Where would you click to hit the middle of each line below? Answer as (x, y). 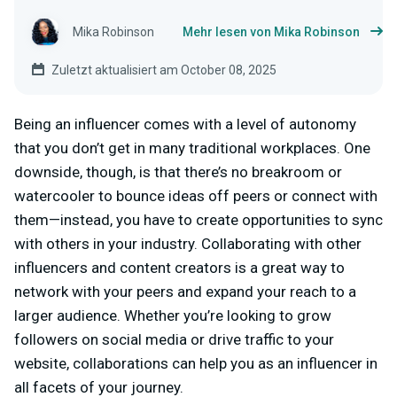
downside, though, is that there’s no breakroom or (178, 172)
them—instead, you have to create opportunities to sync (198, 220)
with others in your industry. (106, 244)
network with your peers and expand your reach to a (185, 292)
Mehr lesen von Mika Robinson (271, 32)
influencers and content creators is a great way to (179, 268)
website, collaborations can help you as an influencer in (196, 364)
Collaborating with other (281, 244)
